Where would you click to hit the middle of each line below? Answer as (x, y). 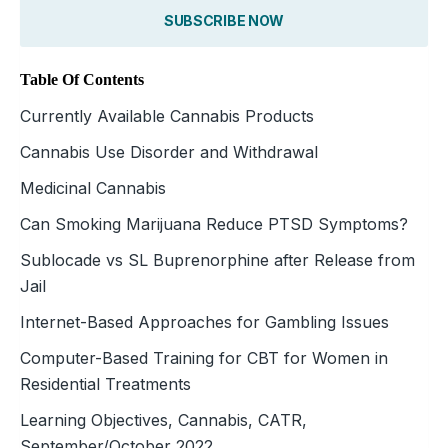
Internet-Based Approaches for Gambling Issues (204, 321)
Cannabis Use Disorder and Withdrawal (169, 151)
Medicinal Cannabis (93, 187)
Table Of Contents (82, 79)
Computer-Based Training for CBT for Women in (204, 357)
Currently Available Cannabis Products (167, 115)
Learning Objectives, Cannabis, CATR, (163, 419)
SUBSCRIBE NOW (224, 20)
